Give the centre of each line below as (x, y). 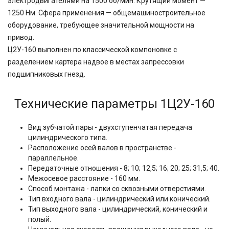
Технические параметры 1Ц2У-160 (114, 104)
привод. (21, 37)
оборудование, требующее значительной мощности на (101, 25)
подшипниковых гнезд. (47, 74)
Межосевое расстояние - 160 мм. (84, 178)
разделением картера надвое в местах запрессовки (96, 62)
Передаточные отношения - (75, 168)
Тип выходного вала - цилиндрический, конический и (118, 209)
